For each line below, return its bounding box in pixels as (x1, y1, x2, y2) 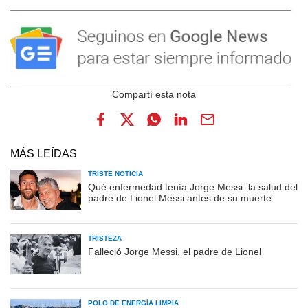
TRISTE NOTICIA (88, 170, 143, 178)
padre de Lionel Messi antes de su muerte (88, 192, 272, 204)
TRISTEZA (88, 234, 122, 243)
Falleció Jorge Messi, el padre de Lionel (88, 246, 261, 258)
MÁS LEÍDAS (10, 148, 77, 160)
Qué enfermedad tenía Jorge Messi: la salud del (88, 181, 298, 193)
